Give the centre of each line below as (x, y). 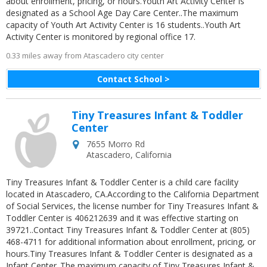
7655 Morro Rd (116, 144)
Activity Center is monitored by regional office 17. (101, 37)
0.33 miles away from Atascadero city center (85, 55)
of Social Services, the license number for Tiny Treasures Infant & (132, 206)
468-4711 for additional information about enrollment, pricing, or (131, 242)
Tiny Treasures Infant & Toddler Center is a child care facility (122, 182)
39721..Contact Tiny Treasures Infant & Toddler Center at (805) (128, 230)
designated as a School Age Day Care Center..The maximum (122, 13)
